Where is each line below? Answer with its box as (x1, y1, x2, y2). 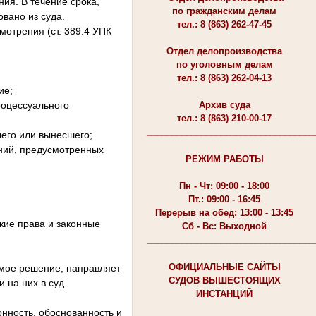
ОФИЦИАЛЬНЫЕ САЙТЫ (168, 261, 281, 272)
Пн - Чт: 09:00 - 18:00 (179, 180, 269, 191)
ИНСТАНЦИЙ (196, 288, 253, 299)
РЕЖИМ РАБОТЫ (185, 153, 264, 164)
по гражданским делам (172, 5, 276, 16)
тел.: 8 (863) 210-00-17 (177, 112, 272, 123)
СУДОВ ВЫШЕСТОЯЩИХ (168, 274, 281, 286)
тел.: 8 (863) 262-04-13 (177, 72, 272, 83)
